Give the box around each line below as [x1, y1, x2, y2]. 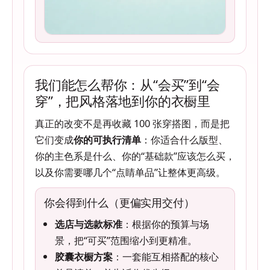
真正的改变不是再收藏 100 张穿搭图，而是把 [35, 116, 230, 131]
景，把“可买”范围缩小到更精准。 [55, 233, 197, 248]
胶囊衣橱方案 [55, 250, 113, 264]
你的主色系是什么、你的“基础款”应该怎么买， [35, 149, 235, 163]
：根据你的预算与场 [122, 217, 209, 231]
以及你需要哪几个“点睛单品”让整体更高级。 [35, 165, 225, 180]
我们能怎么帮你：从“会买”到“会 [35, 75, 220, 94]
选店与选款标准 [55, 217, 122, 231]
